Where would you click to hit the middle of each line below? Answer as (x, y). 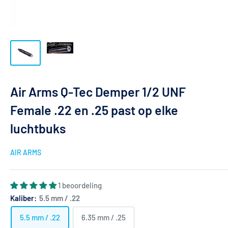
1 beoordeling (80, 185)
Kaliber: (24, 198)
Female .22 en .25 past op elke (94, 110)
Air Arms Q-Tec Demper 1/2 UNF (98, 91)
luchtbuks (38, 128)
